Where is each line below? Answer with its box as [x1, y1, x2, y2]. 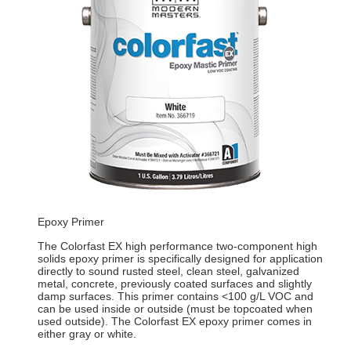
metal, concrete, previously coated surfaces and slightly [37, 277, 312, 291]
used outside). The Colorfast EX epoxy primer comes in [37, 315, 312, 328]
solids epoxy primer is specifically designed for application [37, 252, 323, 266]
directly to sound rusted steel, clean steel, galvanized [37, 265, 299, 278]
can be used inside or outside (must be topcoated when [37, 302, 313, 316]
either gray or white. [37, 327, 136, 341]
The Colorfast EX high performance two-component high [37, 240, 317, 253]
